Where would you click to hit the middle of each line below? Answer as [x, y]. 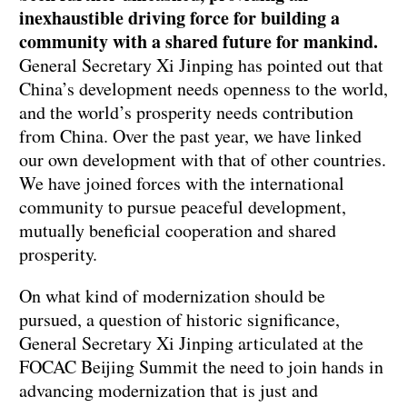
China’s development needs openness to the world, [203, 89]
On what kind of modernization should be [172, 296]
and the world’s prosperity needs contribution [186, 113]
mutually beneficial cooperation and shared [178, 231]
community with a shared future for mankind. [199, 42]
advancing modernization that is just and [169, 391]
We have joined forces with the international [182, 184]
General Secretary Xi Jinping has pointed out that [201, 65]
